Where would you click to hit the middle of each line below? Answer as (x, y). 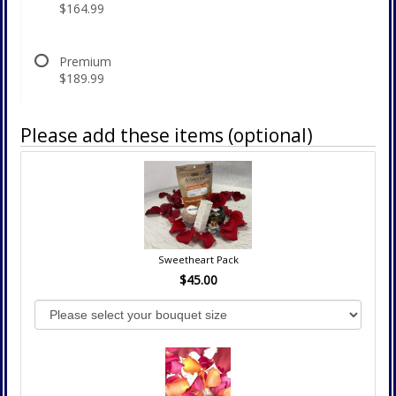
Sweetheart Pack (198, 259)
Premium (85, 61)
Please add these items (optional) (167, 135)
